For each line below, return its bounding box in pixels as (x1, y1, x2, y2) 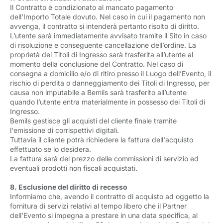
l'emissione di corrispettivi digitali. (10, 126, 119, 134)
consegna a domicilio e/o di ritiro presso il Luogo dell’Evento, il (10, 69, 211, 78)
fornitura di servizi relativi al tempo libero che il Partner (10, 202, 187, 210)
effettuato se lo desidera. (10, 145, 91, 153)
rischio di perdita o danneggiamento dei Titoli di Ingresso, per (10, 79, 210, 87)
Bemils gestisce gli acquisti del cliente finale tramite (10, 116, 177, 125)
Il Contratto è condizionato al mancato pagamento (10, 3, 173, 11)
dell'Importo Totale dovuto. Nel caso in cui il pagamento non (10, 12, 205, 21)
